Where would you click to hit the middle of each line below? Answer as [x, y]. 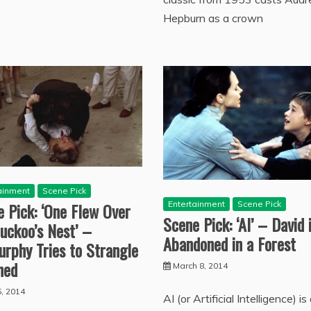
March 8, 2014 [200, 265]
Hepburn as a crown [213, 18]
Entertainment [196, 203]
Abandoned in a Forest [229, 243]
